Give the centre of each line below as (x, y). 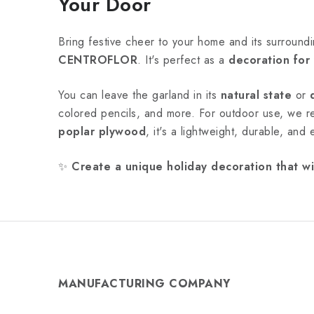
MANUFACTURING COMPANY (144, 284)
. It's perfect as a (183, 60)
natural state (256, 95)
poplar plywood (102, 131)
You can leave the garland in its (139, 95)
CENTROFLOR (98, 60)
